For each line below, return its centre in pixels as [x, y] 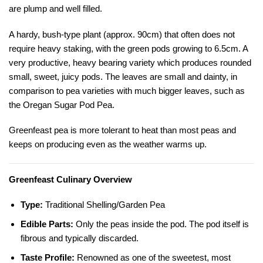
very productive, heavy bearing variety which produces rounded [130, 62]
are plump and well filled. [55, 9]
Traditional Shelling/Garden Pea [104, 205]
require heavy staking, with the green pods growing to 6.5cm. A [128, 48]
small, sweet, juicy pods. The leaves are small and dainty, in [123, 76]
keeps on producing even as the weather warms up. [108, 144]
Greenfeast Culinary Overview [70, 179]
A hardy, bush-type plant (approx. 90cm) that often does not [122, 34]
